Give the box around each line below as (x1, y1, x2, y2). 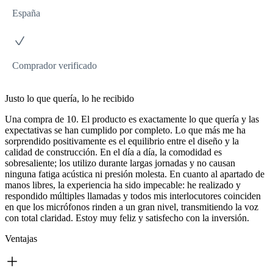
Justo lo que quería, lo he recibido (5, 93, 134, 104)
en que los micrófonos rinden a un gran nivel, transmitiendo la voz (5, 201, 258, 212)
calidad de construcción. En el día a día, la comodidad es (5, 146, 222, 157)
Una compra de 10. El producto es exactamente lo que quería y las (5, 113, 259, 124)
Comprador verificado (12, 60, 97, 71)
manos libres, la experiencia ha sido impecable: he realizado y (5, 179, 241, 190)
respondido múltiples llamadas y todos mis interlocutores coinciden (5, 190, 261, 201)
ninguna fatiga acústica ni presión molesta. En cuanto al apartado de (5, 168, 264, 179)
